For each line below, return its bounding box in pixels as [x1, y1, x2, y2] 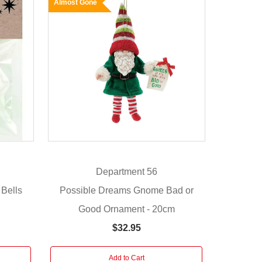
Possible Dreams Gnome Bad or [59, 185, 194, 195]
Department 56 [95, 167, 157, 177]
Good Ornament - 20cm [78, 204, 175, 214]
